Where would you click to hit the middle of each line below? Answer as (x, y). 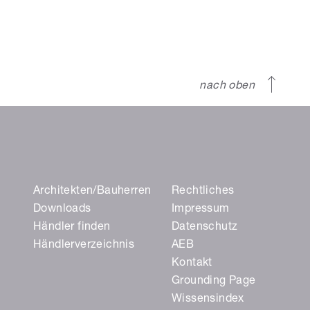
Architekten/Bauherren (92, 192)
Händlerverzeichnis (84, 246)
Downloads (62, 210)
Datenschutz (205, 228)
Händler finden (72, 228)
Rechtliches (203, 192)
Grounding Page (214, 282)
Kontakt (192, 264)
